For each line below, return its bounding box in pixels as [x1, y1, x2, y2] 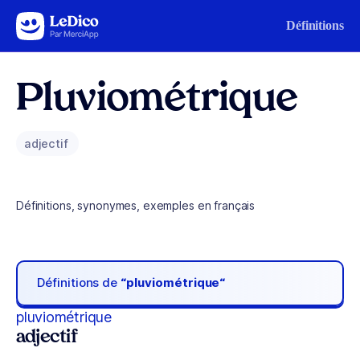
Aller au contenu [19, 15, 103, 29]
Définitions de [37, 275, 121, 291]
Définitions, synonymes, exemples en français [16, 198, 256, 212]
